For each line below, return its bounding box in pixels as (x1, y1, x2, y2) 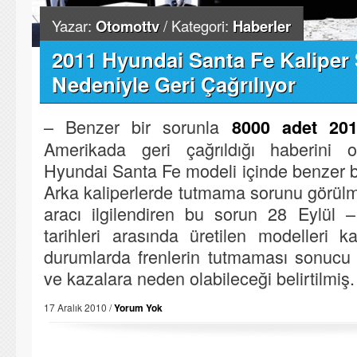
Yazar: (52, 15, 96, 36)
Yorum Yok (114, 300, 163, 315)
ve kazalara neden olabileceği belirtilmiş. (44, 265, 355, 290)
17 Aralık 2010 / (44, 300, 114, 314)
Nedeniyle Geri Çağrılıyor (52, 69, 296, 99)
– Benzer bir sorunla (44, 114, 232, 139)
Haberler (233, 15, 291, 37)
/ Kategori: (159, 15, 233, 36)
